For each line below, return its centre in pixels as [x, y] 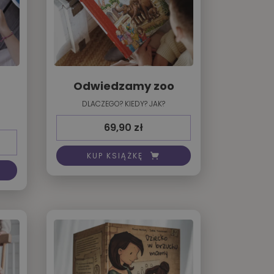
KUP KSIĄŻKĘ [115, 155]
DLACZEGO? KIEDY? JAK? [124, 104]
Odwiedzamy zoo [124, 86]
